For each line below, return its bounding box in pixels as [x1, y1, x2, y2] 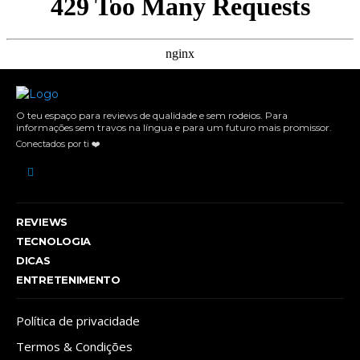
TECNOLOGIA [16, 235, 91, 248]
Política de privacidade [16, 313, 140, 329]
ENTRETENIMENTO [16, 273, 121, 287]
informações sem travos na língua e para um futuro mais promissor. [16, 121, 332, 134]
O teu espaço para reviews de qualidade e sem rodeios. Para [16, 109, 288, 122]
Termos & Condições [16, 338, 133, 355]
